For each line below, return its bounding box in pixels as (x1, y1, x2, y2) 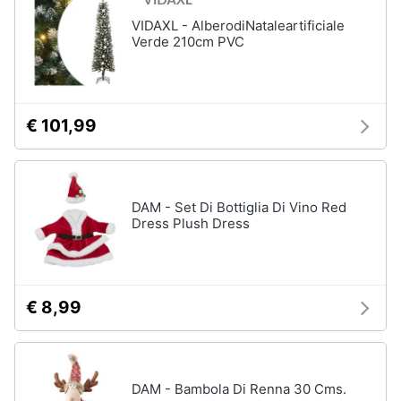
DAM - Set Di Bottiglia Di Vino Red (132, 199, 346, 216)
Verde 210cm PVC (132, 33, 244, 50)
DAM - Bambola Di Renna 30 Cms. (132, 380, 346, 397)
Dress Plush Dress (132, 215, 250, 232)
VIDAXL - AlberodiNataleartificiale (132, 17, 345, 34)
